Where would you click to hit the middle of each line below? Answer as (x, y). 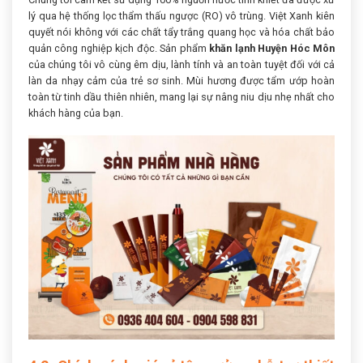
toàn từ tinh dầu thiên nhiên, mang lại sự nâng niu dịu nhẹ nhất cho (181, 97)
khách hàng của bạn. (76, 113)
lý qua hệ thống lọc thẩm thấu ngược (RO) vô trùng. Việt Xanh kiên (181, 16)
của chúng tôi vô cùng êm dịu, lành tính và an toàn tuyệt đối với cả (181, 65)
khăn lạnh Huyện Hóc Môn (272, 49)
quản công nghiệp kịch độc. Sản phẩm (119, 49)
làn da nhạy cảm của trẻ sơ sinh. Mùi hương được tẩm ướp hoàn (181, 81)
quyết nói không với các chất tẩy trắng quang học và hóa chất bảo (181, 32)
